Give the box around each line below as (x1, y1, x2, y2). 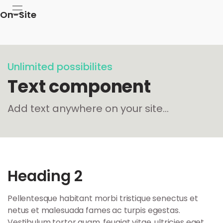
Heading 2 (7, 166, 83, 187)
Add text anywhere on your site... (7, 102, 169, 115)
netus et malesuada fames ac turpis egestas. (7, 205, 180, 216)
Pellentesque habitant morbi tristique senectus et (7, 193, 198, 204)
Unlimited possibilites (7, 60, 112, 74)
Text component (7, 74, 151, 99)
